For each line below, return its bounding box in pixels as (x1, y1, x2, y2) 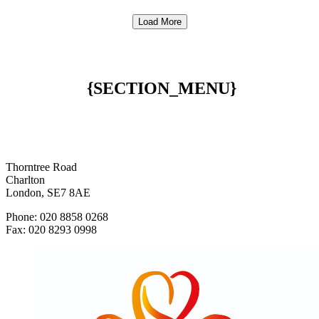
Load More (137, 16, 182, 27)
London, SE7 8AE (6, 186, 90, 199)
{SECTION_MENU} (6, 78, 236, 98)
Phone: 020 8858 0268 (6, 210, 108, 223)
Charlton (6, 173, 45, 186)
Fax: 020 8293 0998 (6, 223, 97, 236)
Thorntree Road (6, 160, 77, 173)
